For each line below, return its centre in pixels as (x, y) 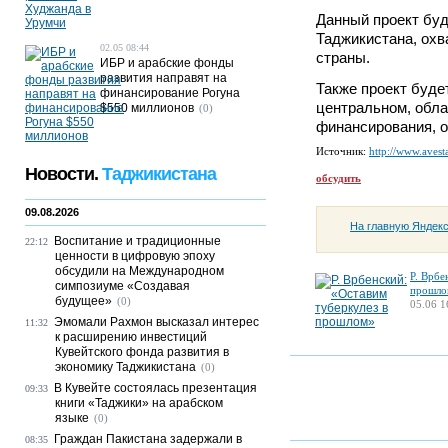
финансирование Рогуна (170, 93)
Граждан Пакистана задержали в (148, 439)
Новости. (63, 174)
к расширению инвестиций (131, 337)
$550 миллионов (147, 108)
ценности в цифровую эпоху (135, 256)
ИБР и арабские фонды (167, 63)
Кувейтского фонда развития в (142, 352)
